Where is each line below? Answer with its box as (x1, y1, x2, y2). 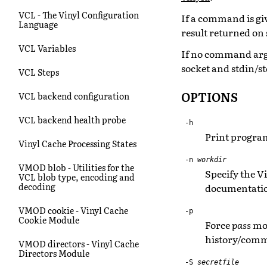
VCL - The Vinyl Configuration (18, 8, 139, 21)
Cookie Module (18, 213, 79, 226)
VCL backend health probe (18, 113, 126, 126)
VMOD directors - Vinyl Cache (18, 237, 139, 250)
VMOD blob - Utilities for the (18, 161, 134, 173)
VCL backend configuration (18, 89, 129, 102)
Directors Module (18, 247, 89, 259)
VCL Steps (18, 66, 59, 78)
